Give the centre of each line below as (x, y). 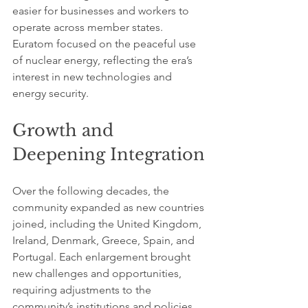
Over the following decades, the (92, 191)
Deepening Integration (109, 154)
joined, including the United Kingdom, (108, 224)
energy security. (51, 93)
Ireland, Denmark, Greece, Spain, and (105, 240)
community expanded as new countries (110, 207)
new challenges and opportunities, (98, 273)
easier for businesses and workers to (102, 11)
